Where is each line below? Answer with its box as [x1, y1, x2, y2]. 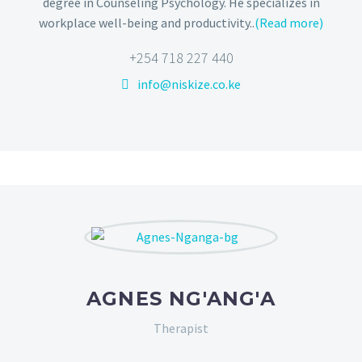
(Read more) [255, 14, 323, 31]
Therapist [154, 319, 208, 336]
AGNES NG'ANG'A [86, 286, 276, 310]
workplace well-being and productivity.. [39, 14, 255, 31]
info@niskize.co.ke [137, 76, 241, 93]
